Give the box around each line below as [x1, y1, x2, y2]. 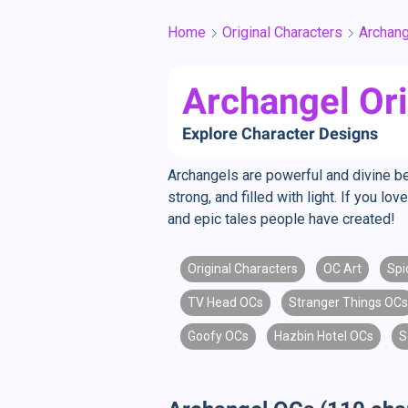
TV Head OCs [188, 295, 263, 310]
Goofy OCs [188, 329, 249, 343]
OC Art [323, 261, 362, 276]
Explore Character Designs [182, 124, 378, 143]
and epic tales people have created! [168, 210, 395, 228]
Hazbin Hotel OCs [274, 329, 373, 343]
